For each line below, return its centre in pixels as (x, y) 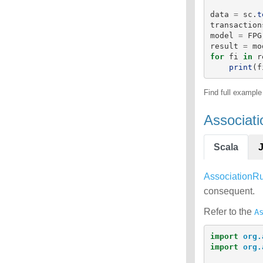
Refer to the (229, 212)
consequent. (229, 191)
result (224, 46)
